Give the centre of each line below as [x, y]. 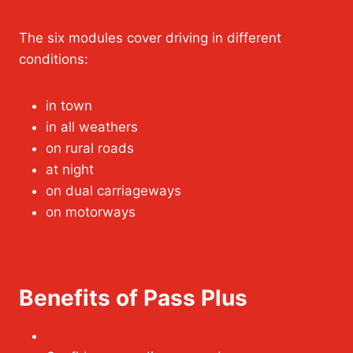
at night [70, 170]
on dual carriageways [113, 191]
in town [69, 106]
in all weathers [92, 127]
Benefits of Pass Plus [133, 298]
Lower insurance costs [117, 336]
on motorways [91, 212]
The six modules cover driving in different [150, 38]
